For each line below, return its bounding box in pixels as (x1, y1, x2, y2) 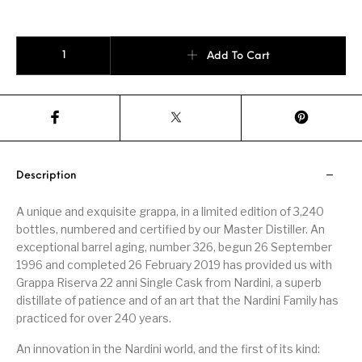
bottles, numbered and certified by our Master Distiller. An (16, 221, 326, 236)
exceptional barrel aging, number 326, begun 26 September (16, 239, 333, 254)
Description (16, 170, 78, 181)
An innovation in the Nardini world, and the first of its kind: (16, 341, 321, 356)
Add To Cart (206, 50, 270, 61)
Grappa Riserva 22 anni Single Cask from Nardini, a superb (16, 275, 322, 289)
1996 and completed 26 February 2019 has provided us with (16, 257, 333, 271)
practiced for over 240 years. (16, 310, 172, 325)
